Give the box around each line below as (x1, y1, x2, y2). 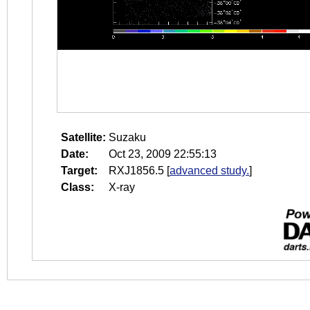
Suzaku (109, 131, 146, 143)
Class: (61, 181, 94, 193)
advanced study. (170, 165, 249, 176)
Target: (61, 165, 98, 176)
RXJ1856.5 (109, 165, 164, 176)
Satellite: (61, 131, 106, 143)
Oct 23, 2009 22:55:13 (109, 148, 217, 160)
